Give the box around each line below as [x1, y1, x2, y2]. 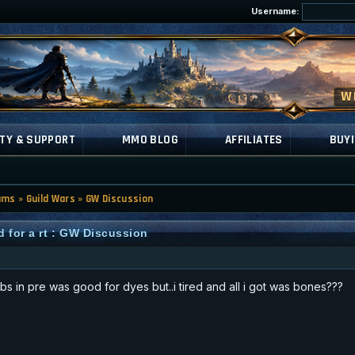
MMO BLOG [121, 132, 178, 147]
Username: [251, 6, 302, 17]
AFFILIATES [224, 132, 283, 147]
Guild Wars [25, 192, 76, 205]
